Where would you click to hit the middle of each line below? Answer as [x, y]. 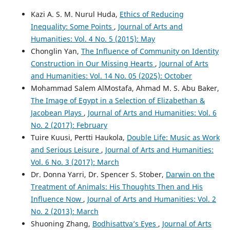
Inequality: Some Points [72, 27]
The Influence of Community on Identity [150, 51]
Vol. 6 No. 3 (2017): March [75, 162]
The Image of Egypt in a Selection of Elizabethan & [118, 101]
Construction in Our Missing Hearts [93, 64]
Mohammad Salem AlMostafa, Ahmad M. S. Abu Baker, [125, 88]
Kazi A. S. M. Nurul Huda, [75, 14]
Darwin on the [190, 175]
